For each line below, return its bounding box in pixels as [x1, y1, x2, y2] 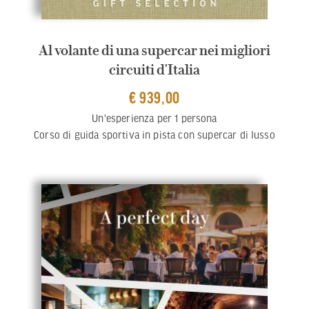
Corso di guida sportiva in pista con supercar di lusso [34, 129, 275, 141]
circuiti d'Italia [109, 61, 200, 79]
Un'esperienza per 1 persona [92, 112, 217, 124]
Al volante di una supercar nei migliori [39, 42, 270, 59]
